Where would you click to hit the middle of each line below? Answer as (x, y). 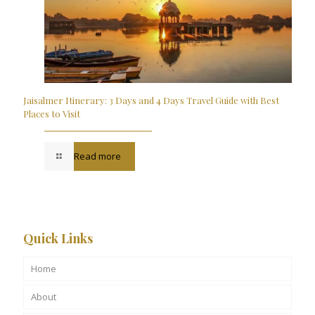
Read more (98, 156)
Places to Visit (53, 114)
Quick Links (58, 239)
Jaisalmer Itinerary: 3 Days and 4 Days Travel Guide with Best (151, 101)
